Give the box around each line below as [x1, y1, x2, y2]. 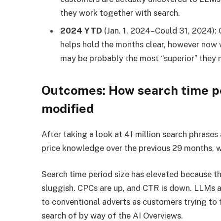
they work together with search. [60, 8, 181, 18]
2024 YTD [60, 25, 105, 36]
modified [41, 101, 94, 116]
